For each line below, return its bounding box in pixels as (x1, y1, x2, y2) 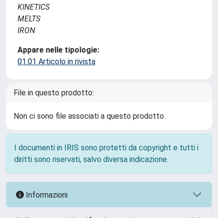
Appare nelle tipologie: (18, 45, 99, 54)
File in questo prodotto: (14, 88, 94, 97)
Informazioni (24, 190, 68, 200)
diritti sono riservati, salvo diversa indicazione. (14, 155, 168, 164)
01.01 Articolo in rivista (18, 57, 95, 66)
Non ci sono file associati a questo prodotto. (14, 111, 165, 121)
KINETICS (18, 2, 50, 12)
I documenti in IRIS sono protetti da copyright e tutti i (14, 143, 199, 152)
